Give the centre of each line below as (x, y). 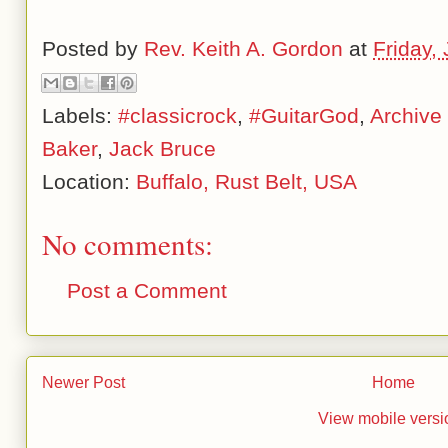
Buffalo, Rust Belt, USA (246, 182)
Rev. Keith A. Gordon (243, 48)
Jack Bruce (162, 149)
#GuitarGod (304, 116)
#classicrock (177, 116)
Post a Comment (147, 291)
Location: (89, 182)
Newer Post (83, 382)
